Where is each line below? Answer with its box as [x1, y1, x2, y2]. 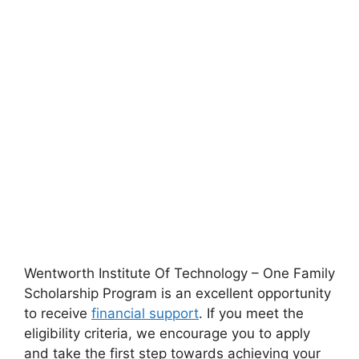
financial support [91, 305, 199, 322]
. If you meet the [199, 305, 304, 322]
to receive [24, 305, 91, 322]
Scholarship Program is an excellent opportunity [24, 285, 331, 302]
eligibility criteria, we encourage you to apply [24, 325, 310, 342]
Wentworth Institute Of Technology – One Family [24, 265, 335, 282]
